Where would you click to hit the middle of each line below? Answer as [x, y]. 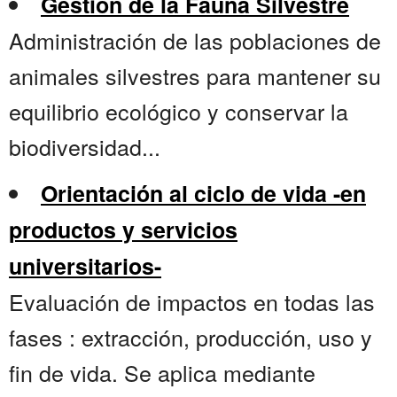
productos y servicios [123, 230]
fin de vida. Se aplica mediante [162, 373]
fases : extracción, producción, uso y [191, 337]
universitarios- [85, 266]
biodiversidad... [85, 147]
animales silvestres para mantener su [195, 76]
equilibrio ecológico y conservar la [179, 111]
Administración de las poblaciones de [195, 40]
